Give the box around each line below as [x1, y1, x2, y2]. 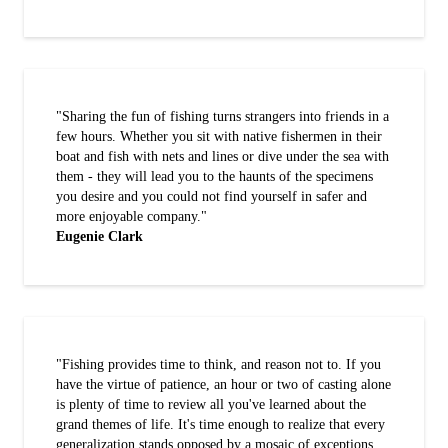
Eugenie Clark [56, 228, 143, 244]
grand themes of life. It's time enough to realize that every [56, 416, 385, 432]
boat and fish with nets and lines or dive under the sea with [56, 148, 389, 164]
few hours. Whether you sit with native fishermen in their [56, 128, 382, 144]
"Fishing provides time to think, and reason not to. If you [56, 356, 381, 372]
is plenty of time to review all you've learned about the [56, 396, 366, 412]
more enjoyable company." [56, 208, 207, 224]
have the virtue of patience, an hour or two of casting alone [56, 376, 391, 392]
